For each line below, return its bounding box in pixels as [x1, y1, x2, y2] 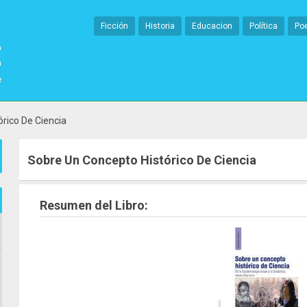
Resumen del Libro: [40, 198, 148, 212]
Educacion [192, 21, 232, 31]
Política [249, 21, 278, 31]
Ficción [101, 21, 128, 31]
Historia [145, 21, 175, 31]
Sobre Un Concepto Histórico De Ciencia [27, 153, 256, 167]
